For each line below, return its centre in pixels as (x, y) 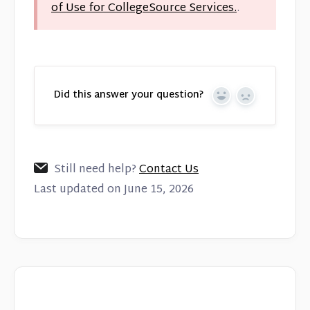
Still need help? (97, 170)
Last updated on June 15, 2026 (114, 190)
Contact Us (169, 170)
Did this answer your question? (128, 95)
